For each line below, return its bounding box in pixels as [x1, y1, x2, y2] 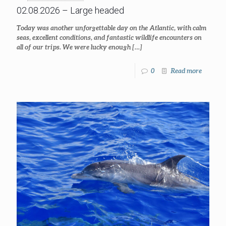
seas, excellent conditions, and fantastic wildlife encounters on [17, 33, 202, 41]
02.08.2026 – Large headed [17, 5, 124, 16]
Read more [171, 66, 202, 75]
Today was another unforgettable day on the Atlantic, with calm [17, 23, 206, 32]
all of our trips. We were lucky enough [17, 42, 131, 51]
